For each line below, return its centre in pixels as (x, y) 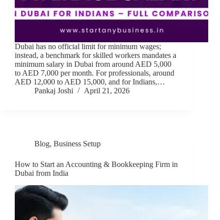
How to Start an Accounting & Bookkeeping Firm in (96, 165)
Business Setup (77, 144)
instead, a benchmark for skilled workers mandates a (96, 55)
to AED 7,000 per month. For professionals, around (95, 73)
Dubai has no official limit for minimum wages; (88, 47)
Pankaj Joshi (54, 91)
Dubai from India (41, 173)
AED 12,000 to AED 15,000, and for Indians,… (90, 82)
